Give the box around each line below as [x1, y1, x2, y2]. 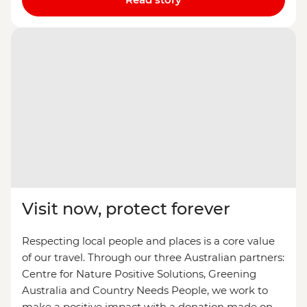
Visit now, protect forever [22, 199, 230, 219]
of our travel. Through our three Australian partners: [22, 251, 284, 265]
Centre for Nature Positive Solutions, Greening [22, 267, 256, 281]
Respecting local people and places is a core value [22, 234, 275, 248]
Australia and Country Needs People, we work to [22, 284, 268, 297]
